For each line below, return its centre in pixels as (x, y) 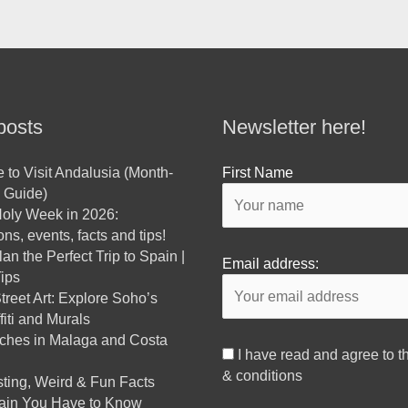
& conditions (262, 376)
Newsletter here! (294, 127)
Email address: (270, 264)
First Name (258, 173)
